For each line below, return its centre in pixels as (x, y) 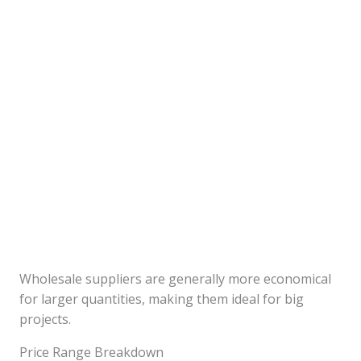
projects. (45, 319)
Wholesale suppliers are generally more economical (175, 278)
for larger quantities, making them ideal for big (162, 299)
